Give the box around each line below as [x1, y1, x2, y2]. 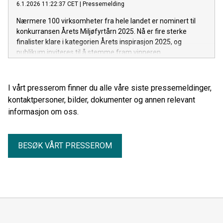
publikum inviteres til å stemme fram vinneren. [16, 48, 162, 57]
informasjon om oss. [8, 107, 79, 117]
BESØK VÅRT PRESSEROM [18, 141, 112, 151]
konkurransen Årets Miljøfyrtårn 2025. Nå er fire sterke [16, 27, 187, 36]
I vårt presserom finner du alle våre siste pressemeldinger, [8, 83, 212, 93]
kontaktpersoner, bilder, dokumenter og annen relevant [8, 95, 195, 105]
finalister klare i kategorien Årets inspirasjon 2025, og [16, 38, 182, 46]
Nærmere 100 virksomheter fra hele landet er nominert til [16, 17, 196, 25]
